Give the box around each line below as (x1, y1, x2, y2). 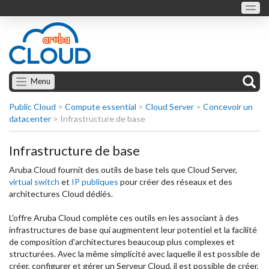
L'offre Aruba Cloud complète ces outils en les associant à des (9, 213, 239, 223)
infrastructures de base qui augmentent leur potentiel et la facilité (9, 225, 257, 235)
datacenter (9, 113, 51, 124)
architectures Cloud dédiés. (9, 189, 113, 199)
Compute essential (65, 101, 136, 112)
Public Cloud (9, 101, 56, 112)
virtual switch (9, 177, 59, 187)
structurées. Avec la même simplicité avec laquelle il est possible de (9, 249, 260, 259)
